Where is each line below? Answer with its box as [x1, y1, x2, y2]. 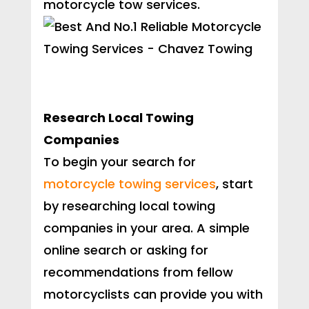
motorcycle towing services [43, 175, 216, 193]
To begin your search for [43, 153, 196, 171]
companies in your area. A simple [43, 219, 250, 237]
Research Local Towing [43, 109, 194, 127]
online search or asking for [43, 241, 208, 259]
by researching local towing [43, 197, 215, 215]
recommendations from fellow [43, 263, 233, 281]
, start [215, 175, 253, 193]
